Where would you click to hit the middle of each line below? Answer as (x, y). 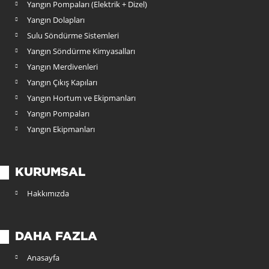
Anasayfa (43, 258)
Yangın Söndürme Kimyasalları (81, 51)
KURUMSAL (50, 172)
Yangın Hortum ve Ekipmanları (81, 98)
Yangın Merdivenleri (62, 67)
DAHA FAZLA (56, 237)
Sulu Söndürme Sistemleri (73, 35)
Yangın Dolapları (56, 20)
